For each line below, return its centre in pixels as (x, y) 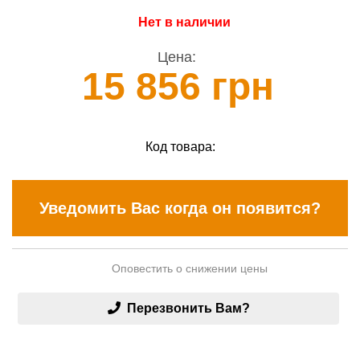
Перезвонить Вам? (188, 309)
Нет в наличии (184, 22)
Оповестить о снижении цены (188, 269)
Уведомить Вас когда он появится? (180, 208)
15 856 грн (178, 86)
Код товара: (180, 146)
